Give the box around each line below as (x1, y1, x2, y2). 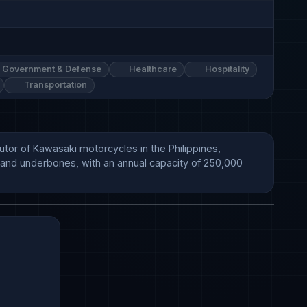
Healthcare (127, 64, 177, 75)
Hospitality (202, 64, 249, 75)
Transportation (22, 79, 88, 90)
